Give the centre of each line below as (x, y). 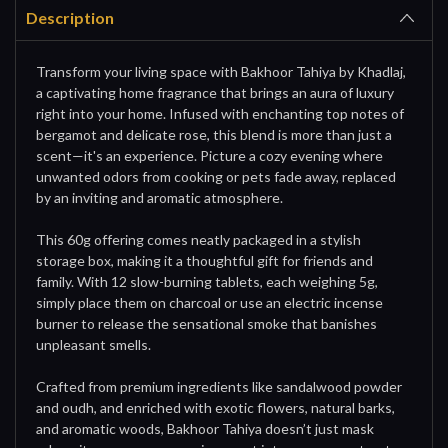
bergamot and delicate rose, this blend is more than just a (214, 134)
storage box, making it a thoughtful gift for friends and (204, 260)
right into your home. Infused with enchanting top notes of (220, 113)
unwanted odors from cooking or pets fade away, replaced (216, 176)
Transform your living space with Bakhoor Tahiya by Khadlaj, (221, 71)
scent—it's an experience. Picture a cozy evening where (209, 155)
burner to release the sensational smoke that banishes (206, 323)
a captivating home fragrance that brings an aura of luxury (215, 92)
